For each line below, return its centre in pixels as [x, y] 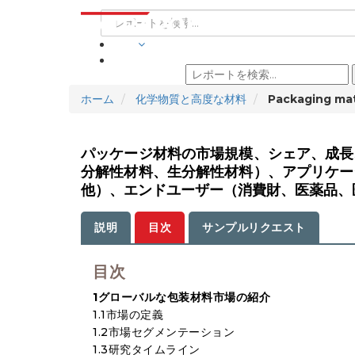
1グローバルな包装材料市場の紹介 [181, 297]
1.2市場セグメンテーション [164, 332]
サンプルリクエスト [254, 227]
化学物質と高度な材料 [191, 99]
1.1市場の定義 [128, 315]
